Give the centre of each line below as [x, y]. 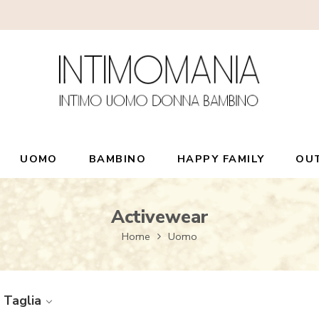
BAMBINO [117, 158]
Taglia [22, 300]
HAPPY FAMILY [221, 158]
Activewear [159, 216]
